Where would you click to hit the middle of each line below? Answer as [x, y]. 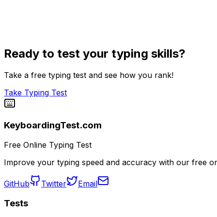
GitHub [17, 184]
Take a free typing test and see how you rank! [89, 75]
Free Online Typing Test [48, 145]
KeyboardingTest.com [53, 125]
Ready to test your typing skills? [95, 53]
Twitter [54, 184]
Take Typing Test [35, 92]
